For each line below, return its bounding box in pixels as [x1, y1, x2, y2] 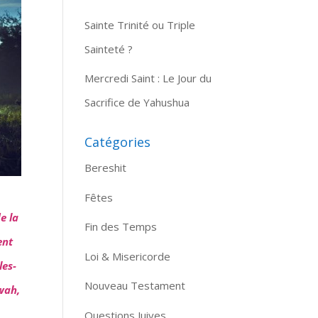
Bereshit [84, 160, 127, 175]
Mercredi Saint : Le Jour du [84, 71, 212, 85]
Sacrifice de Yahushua [84, 95, 190, 109]
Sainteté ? [84, 41, 133, 56]
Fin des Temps [84, 219, 158, 234]
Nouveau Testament [84, 278, 186, 292]
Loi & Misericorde [84, 248, 171, 263]
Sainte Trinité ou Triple [84, 17, 196, 32]
